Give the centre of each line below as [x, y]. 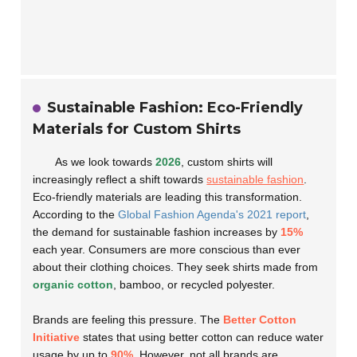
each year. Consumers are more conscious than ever [167, 249]
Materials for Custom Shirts [137, 129]
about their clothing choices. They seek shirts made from [176, 267]
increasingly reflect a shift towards [120, 179]
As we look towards [106, 161]
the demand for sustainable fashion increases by [157, 231]
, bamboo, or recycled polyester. [194, 284]
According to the [76, 214]
